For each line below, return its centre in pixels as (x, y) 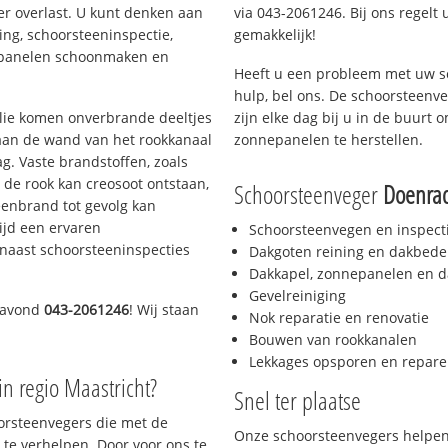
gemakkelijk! (275, 34)
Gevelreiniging (297, 296)
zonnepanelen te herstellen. (328, 139)
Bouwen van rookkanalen (333, 340)
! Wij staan (164, 310)
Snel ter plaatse (297, 400)
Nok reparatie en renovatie (339, 318)
